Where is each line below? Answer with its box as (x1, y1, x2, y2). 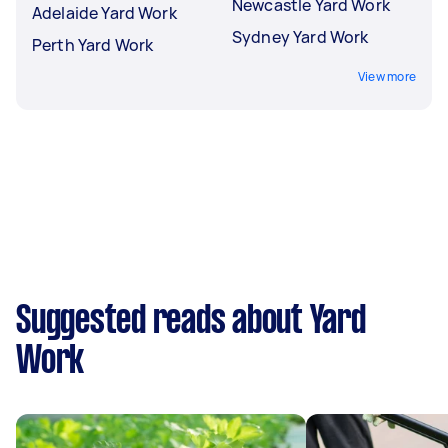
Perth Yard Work (32, 33, 154, 56)
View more (357, 67, 416, 85)
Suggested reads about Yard (16, 303, 366, 340)
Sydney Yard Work (232, 25, 369, 48)
